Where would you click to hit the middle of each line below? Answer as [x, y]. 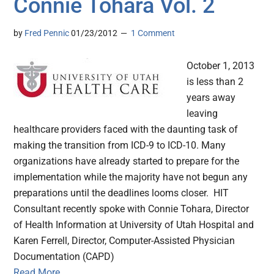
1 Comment [153, 33]
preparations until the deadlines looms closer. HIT [121, 193]
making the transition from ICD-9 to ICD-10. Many [120, 146]
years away [211, 98]
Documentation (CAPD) [64, 257]
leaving [202, 114]
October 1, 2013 [221, 66]
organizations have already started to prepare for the [127, 161]
